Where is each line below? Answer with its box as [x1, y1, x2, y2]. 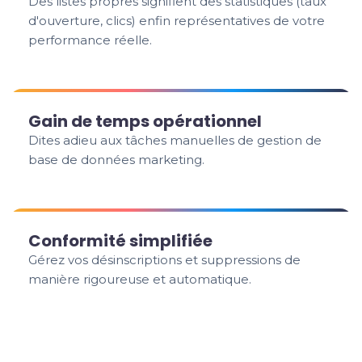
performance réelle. [28, 32, 153, 48]
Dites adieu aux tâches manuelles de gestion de [28, 133, 322, 148]
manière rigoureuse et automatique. [28, 271, 252, 287]
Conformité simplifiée [28, 229, 213, 252]
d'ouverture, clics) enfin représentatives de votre [28, 13, 326, 28]
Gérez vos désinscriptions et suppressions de [28, 252, 301, 267]
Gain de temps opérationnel [28, 110, 263, 133]
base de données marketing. [28, 152, 205, 167]
